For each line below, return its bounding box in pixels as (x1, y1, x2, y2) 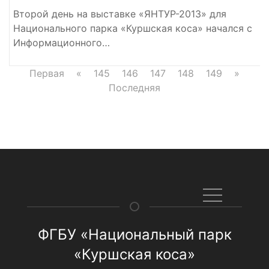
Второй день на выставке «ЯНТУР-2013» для (13, 7, 226, 20)
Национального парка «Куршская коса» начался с (13, 22, 252, 34)
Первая (29, 67, 64, 79)
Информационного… (13, 36, 110, 49)
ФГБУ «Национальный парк (37, 226, 232, 243)
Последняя (109, 81, 160, 94)
